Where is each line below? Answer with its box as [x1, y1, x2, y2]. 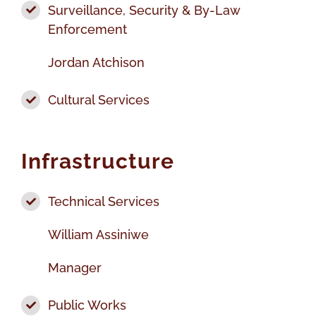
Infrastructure [20, 149, 174, 174]
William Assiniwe [48, 227, 150, 243]
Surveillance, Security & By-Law [48, 2, 241, 18]
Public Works [48, 298, 127, 313]
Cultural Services [48, 92, 150, 108]
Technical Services [48, 194, 160, 209]
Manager [48, 260, 102, 276]
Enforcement [48, 21, 128, 37]
